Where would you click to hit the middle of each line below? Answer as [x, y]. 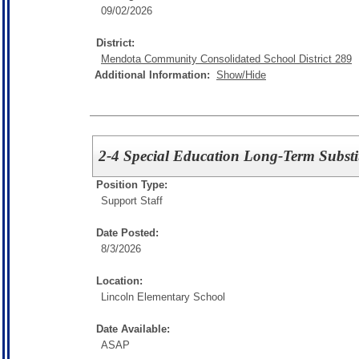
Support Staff [132, 200]
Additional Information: [155, 75]
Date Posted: [127, 232]
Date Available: [133, 329]
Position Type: [132, 184]
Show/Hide [241, 75]
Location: [119, 280]
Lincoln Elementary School [163, 296]
